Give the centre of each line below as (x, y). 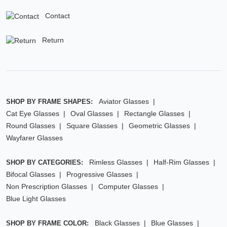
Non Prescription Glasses (47, 187)
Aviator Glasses (124, 102)
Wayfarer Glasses (34, 138)
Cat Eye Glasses (33, 114)
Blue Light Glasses (36, 199)
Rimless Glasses (116, 162)
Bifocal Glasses (31, 175)
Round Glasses (31, 126)
